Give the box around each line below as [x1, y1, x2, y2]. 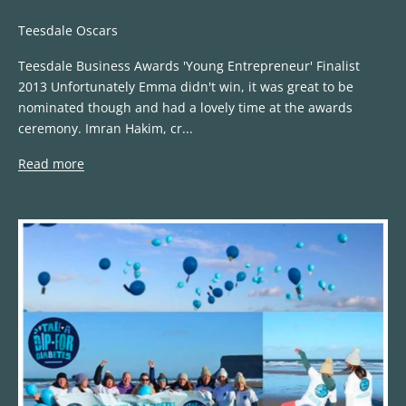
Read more [18, 155, 84, 173]
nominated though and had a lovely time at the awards [18, 99, 353, 117]
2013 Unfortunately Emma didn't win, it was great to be [18, 78, 353, 96]
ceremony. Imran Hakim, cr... [18, 120, 193, 138]
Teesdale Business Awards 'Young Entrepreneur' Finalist [18, 57, 360, 75]
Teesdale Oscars [18, 22, 118, 40]
